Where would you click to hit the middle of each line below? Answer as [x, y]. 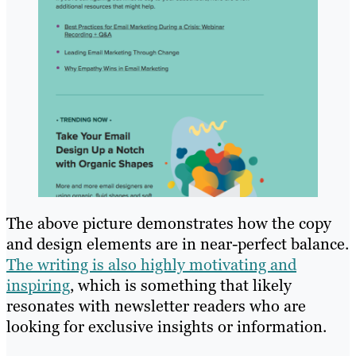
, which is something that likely [181, 285]
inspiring [38, 285]
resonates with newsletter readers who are [156, 306]
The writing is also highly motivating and [151, 264]
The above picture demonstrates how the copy [169, 223]
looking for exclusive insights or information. [166, 326]
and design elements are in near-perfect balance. [178, 244]
